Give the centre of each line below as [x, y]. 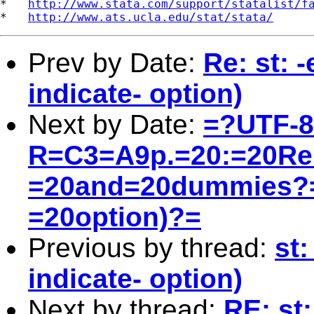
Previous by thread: [151, 247]
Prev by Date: [116, 62]
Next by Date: [116, 124]
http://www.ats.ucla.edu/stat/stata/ [151, 17]
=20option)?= [115, 217]
